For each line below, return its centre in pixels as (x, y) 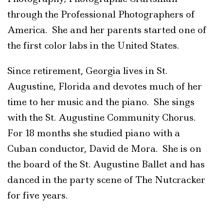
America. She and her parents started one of (107, 30)
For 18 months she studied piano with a (94, 133)
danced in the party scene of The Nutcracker (106, 180)
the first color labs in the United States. (93, 45)
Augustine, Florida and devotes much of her (105, 86)
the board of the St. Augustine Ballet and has (106, 164)
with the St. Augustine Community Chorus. (103, 118)
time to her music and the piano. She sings (101, 102)
